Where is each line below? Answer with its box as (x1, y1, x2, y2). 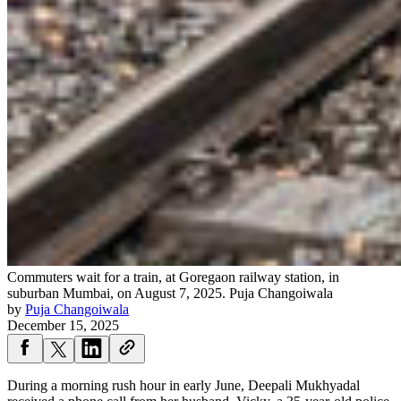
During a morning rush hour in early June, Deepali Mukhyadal (7, 378, 360, 394)
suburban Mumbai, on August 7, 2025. (7, 286, 226, 302)
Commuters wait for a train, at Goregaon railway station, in (7, 269, 339, 286)
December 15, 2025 (7, 318, 119, 334)
